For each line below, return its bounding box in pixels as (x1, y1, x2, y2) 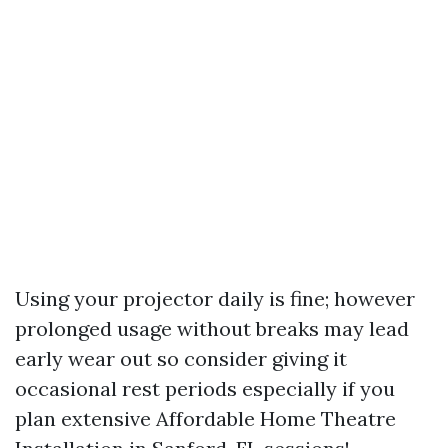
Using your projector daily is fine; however (15, 286, 415, 311)
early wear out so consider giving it (15, 346, 347, 371)
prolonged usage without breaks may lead (15, 316, 409, 341)
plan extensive (15, 406, 156, 431)
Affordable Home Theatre (156, 406, 396, 431)
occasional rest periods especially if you (15, 376, 395, 401)
